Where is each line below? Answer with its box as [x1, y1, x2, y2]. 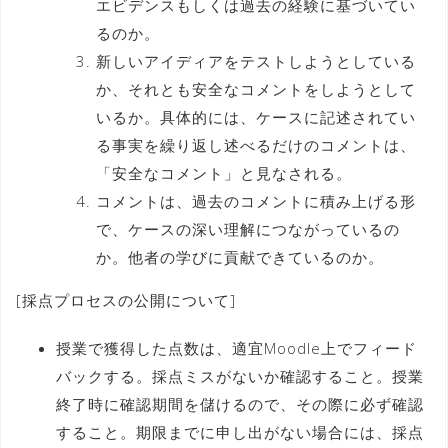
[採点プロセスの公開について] [16, 289, 236, 310]
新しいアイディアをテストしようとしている [96, 50, 416, 71]
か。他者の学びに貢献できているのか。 [96, 246, 384, 267]
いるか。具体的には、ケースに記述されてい [96, 106, 416, 127]
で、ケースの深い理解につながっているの [96, 218, 400, 239]
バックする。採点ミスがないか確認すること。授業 [56, 365, 424, 386]
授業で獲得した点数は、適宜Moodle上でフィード [56, 337, 417, 358]
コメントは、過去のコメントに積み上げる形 [96, 190, 416, 211]
